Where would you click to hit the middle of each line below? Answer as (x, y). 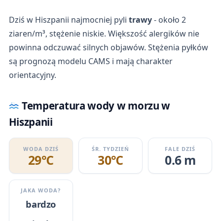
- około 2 (169, 20)
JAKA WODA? (41, 190)
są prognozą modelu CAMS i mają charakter (91, 61)
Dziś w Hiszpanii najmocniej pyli (69, 20)
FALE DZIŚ (180, 148)
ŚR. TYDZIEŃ (110, 148)
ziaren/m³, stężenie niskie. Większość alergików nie (104, 34)
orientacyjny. (32, 75)
